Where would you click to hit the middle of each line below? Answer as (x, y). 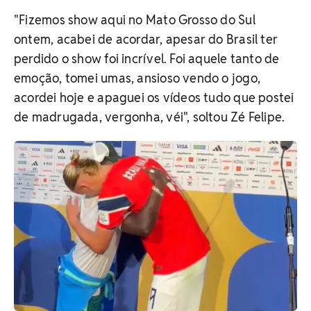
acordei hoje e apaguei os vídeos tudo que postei (154, 97)
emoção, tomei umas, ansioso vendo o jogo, (137, 78)
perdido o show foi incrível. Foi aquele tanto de (147, 58)
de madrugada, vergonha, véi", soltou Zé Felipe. (150, 117)
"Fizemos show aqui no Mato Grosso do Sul (135, 19)
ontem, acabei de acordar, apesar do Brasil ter (146, 39)
